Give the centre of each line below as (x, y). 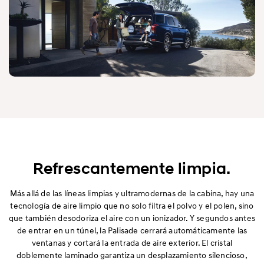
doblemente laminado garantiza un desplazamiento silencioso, (132, 255)
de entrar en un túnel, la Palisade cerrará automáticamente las (132, 230)
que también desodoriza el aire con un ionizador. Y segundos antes (132, 217)
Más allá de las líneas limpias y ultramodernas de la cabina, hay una (132, 193)
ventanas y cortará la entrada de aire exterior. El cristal (132, 242)
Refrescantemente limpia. (132, 168)
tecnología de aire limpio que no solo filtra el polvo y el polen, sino (132, 205)
